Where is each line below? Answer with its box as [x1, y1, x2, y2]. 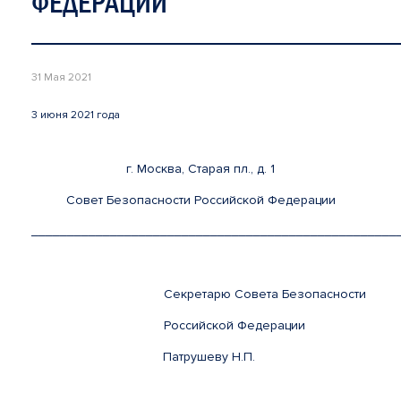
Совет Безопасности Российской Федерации [65, 192, 336, 208]
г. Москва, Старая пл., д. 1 [126, 161, 275, 176]
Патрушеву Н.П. [127, 349, 370, 364]
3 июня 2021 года [31, 108, 120, 122]
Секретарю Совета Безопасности [139, 286, 370, 302]
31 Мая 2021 [31, 71, 91, 84]
